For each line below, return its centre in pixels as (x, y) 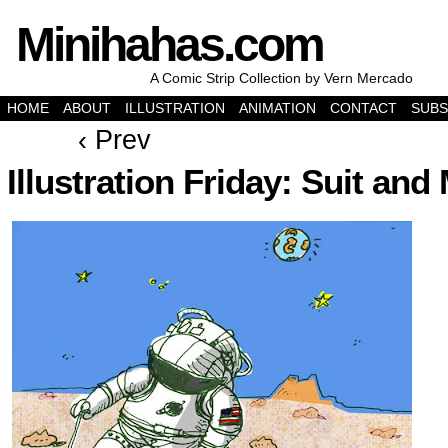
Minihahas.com (169, 44)
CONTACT (363, 108)
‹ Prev (114, 140)
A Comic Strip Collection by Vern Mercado (281, 78)
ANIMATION (277, 108)
